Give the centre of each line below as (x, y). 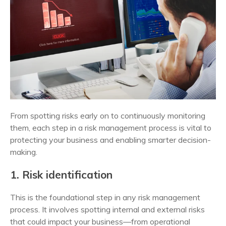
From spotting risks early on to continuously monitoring (108, 115)
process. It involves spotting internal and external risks (107, 209)
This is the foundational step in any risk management (105, 197)
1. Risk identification (61, 174)
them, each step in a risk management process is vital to (111, 127)
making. (25, 152)
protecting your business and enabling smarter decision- (110, 139)
